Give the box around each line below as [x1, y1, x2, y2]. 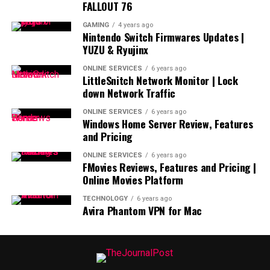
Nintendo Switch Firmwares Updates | [82, 29, 244, 45]
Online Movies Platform [82, 172, 184, 187]
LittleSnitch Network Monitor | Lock [82, 72, 238, 88]
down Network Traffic [82, 85, 175, 101]
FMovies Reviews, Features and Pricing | [82, 159, 257, 175]
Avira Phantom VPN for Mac [82, 202, 202, 218]
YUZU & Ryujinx [82, 42, 148, 57]
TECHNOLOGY [82, 195, 128, 202]
